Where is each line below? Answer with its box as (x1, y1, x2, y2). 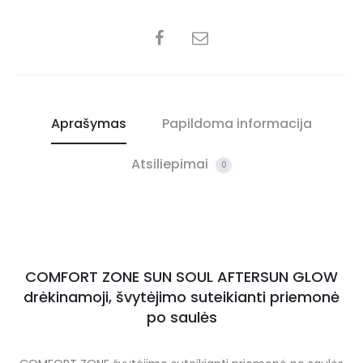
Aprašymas (51, 114, 126, 134)
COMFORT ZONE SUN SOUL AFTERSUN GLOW (25, 267, 338, 288)
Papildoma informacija (162, 114, 312, 134)
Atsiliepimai (131, 155, 211, 174)
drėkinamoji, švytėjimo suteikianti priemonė (23, 287, 340, 308)
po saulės (146, 307, 217, 328)
